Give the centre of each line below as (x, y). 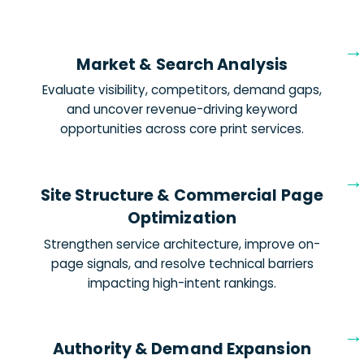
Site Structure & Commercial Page (182, 195)
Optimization (182, 218)
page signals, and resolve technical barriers (182, 263)
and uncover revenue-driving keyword (182, 110)
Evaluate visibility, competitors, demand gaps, (182, 90)
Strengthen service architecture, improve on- (182, 244)
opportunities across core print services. (182, 129)
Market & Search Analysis (182, 64)
